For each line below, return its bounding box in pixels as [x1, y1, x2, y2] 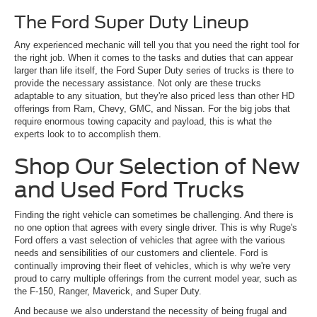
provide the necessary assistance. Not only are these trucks [14, 77, 261, 88]
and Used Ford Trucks [14, 176, 244, 202]
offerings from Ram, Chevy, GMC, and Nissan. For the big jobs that [14, 103, 290, 114]
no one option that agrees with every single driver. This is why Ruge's [14, 221, 297, 233]
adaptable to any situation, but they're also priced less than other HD [14, 90, 294, 101]
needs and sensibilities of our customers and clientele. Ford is [14, 247, 268, 258]
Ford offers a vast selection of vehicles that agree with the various [14, 234, 285, 246]
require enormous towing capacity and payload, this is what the [14, 115, 272, 127]
